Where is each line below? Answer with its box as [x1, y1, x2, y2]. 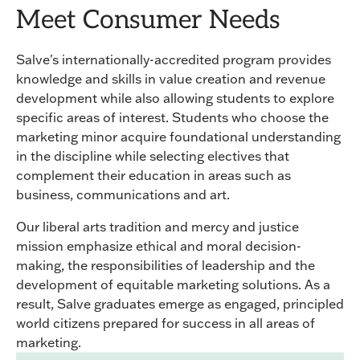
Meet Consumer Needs [16, 9, 280, 35]
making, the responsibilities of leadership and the [16, 257, 315, 274]
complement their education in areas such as [16, 167, 291, 184]
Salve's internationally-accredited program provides [16, 51, 331, 68]
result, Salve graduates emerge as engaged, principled [16, 296, 344, 313]
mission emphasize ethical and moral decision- [16, 238, 301, 255]
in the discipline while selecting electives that [16, 148, 289, 165]
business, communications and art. [16, 186, 230, 203]
